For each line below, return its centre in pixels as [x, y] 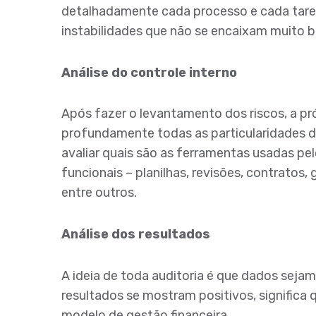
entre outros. [99, 193]
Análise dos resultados [136, 234]
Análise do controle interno [149, 72]
